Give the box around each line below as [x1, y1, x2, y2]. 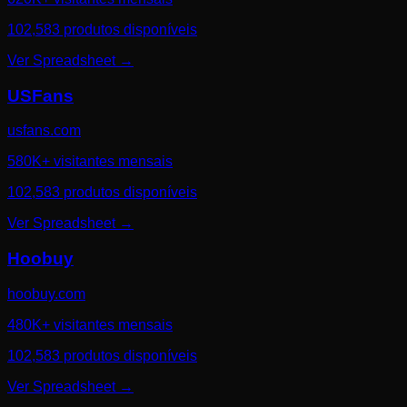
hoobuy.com [7, 285, 85, 302]
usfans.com [7, 123, 81, 139]
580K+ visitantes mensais [7, 154, 173, 170]
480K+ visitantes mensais [7, 316, 173, 333]
